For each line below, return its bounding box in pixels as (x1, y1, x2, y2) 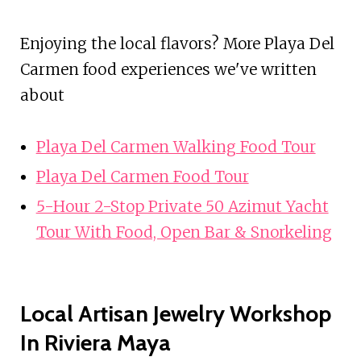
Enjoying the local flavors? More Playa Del (19, 33, 334, 53)
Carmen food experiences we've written (19, 59, 317, 79)
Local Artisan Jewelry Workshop (19, 299, 331, 327)
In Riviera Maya (19, 328, 171, 356)
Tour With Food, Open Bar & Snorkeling (35, 222, 332, 242)
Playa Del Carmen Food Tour (35, 166, 249, 186)
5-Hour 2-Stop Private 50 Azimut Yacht (35, 196, 329, 216)
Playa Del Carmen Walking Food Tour (35, 136, 316, 156)
